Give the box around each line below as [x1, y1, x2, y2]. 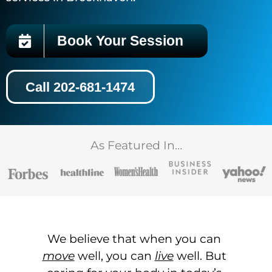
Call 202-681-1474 [25, 79, 135, 95]
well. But [173, 249, 226, 263]
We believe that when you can [47, 232, 221, 246]
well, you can [74, 249, 155, 263]
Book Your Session [56, 33, 183, 49]
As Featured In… [90, 138, 182, 152]
